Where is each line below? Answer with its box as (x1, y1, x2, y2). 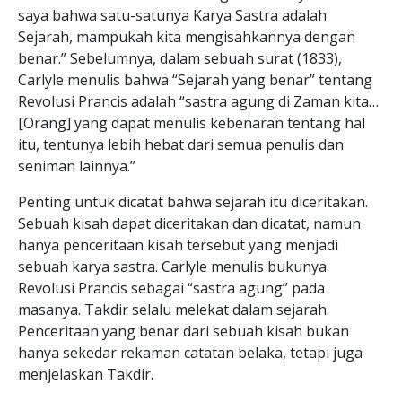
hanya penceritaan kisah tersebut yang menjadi (18, 235, 338, 255)
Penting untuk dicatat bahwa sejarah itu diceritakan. (18, 192, 368, 212)
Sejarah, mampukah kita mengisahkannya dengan (18, 27, 355, 47)
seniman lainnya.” (18, 156, 135, 176)
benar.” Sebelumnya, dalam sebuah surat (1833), (18, 48, 342, 68)
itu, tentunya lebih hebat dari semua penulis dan (18, 135, 344, 154)
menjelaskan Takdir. (18, 364, 153, 384)
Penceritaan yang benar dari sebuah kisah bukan (18, 321, 349, 341)
